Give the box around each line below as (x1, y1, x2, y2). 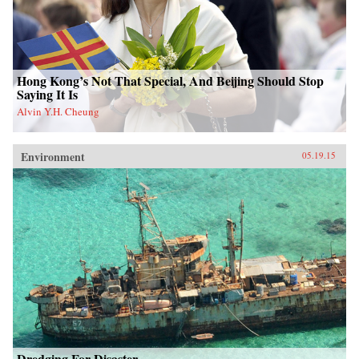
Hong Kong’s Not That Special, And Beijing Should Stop (17, 71, 324, 90)
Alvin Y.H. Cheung (17, 103, 99, 119)
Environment (21, 147, 85, 165)
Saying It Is (17, 84, 78, 103)
